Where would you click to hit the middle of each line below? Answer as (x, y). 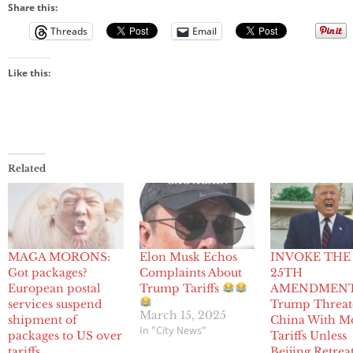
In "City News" (173, 331)
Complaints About (190, 273)
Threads (69, 32)
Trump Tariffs (180, 289)
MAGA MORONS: (59, 257)
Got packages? (48, 273)
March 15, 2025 (182, 316)
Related (27, 169)
